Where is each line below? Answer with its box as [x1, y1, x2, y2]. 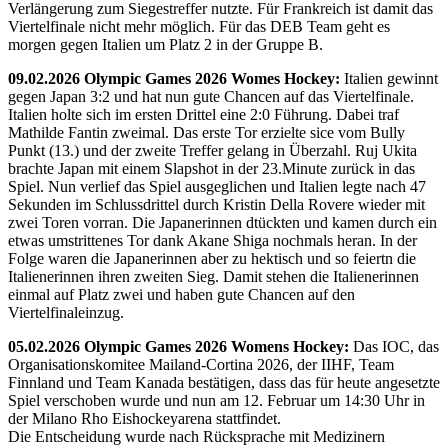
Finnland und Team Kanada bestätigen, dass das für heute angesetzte [8, 373, 440, 391]
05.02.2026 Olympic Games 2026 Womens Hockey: [8, 337, 349, 355]
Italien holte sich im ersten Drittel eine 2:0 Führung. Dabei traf [8, 105, 399, 123]
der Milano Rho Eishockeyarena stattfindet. [8, 409, 281, 427]
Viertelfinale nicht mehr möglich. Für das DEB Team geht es [8, 17, 390, 35]
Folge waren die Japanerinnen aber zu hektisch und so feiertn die [8, 249, 416, 267]
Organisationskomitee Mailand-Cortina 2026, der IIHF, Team [8, 355, 394, 373]
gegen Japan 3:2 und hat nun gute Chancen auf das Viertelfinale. [8, 87, 414, 105]
